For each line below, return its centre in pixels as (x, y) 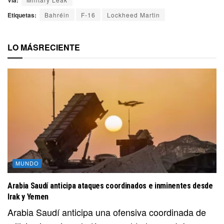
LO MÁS (23, 47)
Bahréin (57, 14)
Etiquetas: (22, 15)
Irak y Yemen (28, 196)
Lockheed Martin (133, 14)
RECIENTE (59, 47)
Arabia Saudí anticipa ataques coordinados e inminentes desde (110, 185)
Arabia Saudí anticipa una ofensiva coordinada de (107, 212)
